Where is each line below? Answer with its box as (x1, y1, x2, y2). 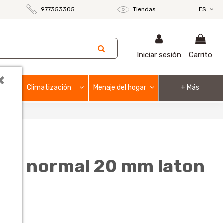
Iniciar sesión (136, 50, 181, 60)
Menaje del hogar (93, 83, 146, 92)
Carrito (188, 50, 212, 60)
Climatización (27, 83, 72, 92)
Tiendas (133, 6, 156, 13)
